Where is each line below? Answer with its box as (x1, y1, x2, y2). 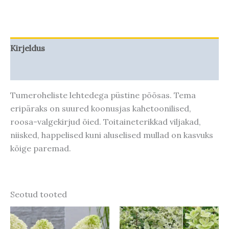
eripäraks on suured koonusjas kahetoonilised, (10, 103, 191, 114)
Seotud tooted (10, 189, 67, 200)
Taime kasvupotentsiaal (10, 64, 103, 75)
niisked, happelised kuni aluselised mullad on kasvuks (10, 130, 213, 141)
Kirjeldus (10, 43, 45, 54)
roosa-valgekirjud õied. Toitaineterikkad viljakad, (10, 117, 201, 127)
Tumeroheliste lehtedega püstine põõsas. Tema (10, 90, 196, 101)
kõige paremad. (10, 143, 71, 154)
